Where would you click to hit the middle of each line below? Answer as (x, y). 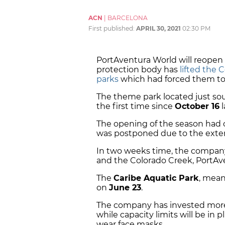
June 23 (125, 188)
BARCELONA (128, 18)
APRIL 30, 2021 (158, 29)
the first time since (136, 106)
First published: (112, 29)
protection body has (138, 70)
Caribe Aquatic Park (156, 178)
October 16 (197, 106)
